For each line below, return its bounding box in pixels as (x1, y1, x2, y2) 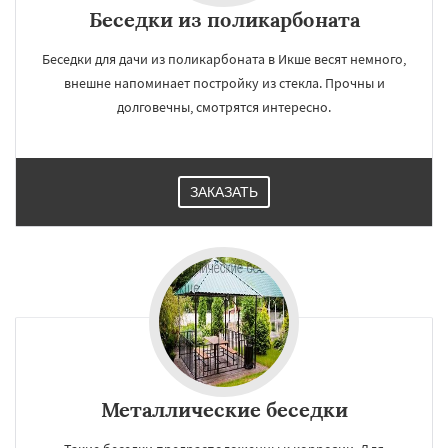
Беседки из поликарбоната (88, 7, 360, 32)
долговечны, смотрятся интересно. (117, 98, 331, 116)
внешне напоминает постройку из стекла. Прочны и (63, 74, 385, 92)
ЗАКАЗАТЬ (190, 184, 258, 200)
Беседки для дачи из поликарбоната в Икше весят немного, (42, 50, 406, 68)
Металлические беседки (100, 397, 348, 422)
